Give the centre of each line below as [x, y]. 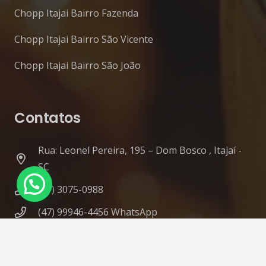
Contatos [47, 118]
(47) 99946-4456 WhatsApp [97, 212]
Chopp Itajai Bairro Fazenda [76, 13]
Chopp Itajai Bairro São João [77, 66]
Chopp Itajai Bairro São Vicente [84, 39]
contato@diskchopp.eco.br [96, 235]
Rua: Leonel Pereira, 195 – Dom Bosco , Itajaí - [140, 151]
